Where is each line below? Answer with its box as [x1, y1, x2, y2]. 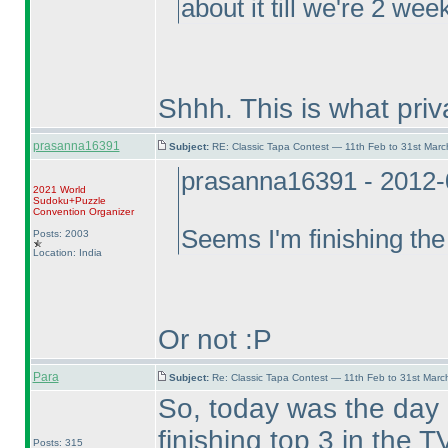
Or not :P [157, 324, 272, 355]
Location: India [32, 247, 102, 258]
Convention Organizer [32, 206, 134, 217]
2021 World [32, 184, 86, 195]
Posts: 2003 [32, 228, 89, 239]
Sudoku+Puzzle [32, 195, 106, 206]
